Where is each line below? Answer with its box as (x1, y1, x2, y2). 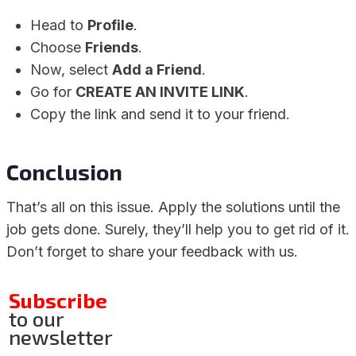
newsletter (9, 324, 113, 349)
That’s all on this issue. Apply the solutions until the (6, 199, 340, 215)
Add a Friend (112, 61, 202, 78)
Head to (30, 17, 87, 33)
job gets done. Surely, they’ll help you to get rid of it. (6, 221, 350, 238)
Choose (30, 39, 85, 56)
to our (9, 306, 64, 331)
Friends (85, 39, 138, 56)
